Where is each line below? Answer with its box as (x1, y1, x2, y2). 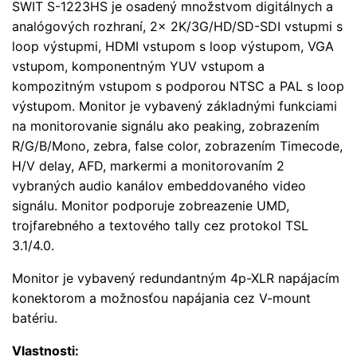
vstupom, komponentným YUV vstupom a (12, 57, 265, 74)
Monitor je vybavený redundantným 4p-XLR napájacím (12, 269, 339, 286)
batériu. (12, 309, 57, 326)
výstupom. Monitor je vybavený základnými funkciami (12, 97, 337, 114)
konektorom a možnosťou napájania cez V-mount (12, 289, 311, 306)
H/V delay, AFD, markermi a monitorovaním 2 (12, 157, 284, 174)
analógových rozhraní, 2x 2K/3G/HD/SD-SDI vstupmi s (12, 18, 343, 34)
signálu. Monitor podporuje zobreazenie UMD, (12, 197, 289, 214)
